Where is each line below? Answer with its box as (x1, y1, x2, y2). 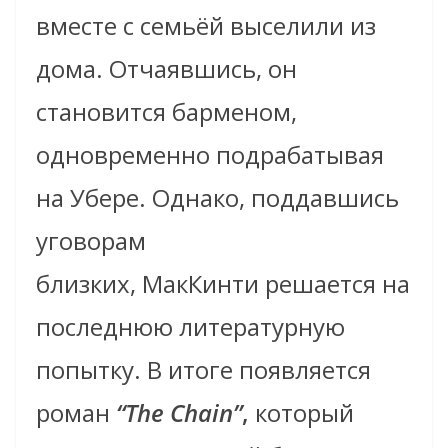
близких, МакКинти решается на (36, 266, 410, 300)
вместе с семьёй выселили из (36, 8, 376, 42)
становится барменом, (36, 94, 297, 128)
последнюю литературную (36, 309, 345, 343)
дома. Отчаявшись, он (36, 51, 297, 85)
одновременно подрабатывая (36, 137, 384, 171)
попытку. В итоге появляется (36, 352, 371, 386)
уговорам (36, 223, 146, 257)
